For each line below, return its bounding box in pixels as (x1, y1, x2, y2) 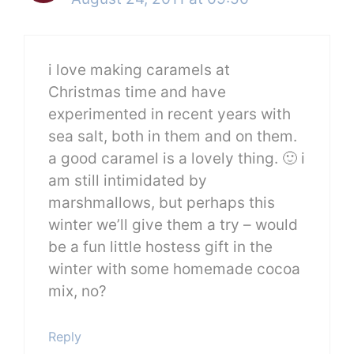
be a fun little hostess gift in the (48, 238, 273, 257)
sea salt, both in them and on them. (48, 127, 297, 146)
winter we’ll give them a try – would (48, 216, 298, 235)
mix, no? (48, 282, 107, 301)
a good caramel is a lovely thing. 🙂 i (48, 149, 305, 168)
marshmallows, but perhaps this (48, 194, 275, 213)
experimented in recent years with (48, 105, 291, 124)
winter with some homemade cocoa (48, 260, 300, 279)
